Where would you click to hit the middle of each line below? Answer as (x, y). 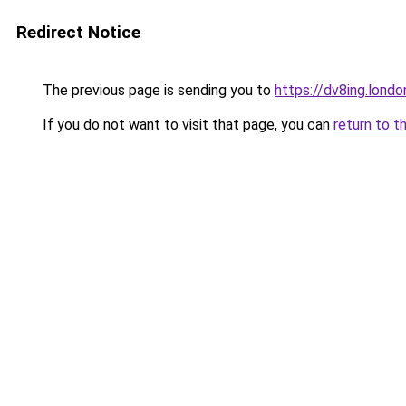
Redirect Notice (78, 32)
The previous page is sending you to (157, 90)
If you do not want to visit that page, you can (186, 125)
